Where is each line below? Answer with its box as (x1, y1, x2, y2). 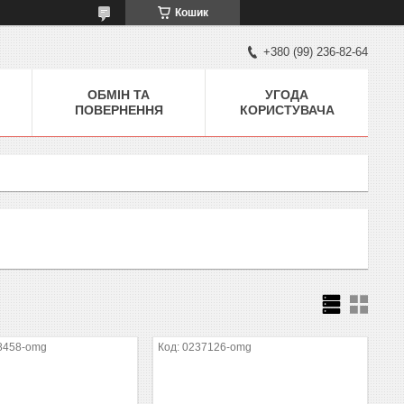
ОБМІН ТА (87, 87, 150, 102)
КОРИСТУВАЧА (239, 102, 335, 117)
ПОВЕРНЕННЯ (74, 102, 163, 117)
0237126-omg (182, 340, 252, 353)
